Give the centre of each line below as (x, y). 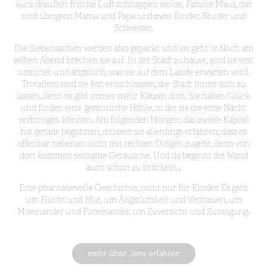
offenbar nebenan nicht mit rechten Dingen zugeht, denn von (133, 144)
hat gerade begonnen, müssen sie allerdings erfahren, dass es (133, 132)
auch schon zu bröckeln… (133, 167)
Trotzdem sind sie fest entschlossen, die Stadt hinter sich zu (133, 84)
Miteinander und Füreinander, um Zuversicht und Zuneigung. (133, 212)
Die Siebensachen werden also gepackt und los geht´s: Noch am (133, 48)
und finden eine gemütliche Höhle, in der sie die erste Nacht (133, 108)
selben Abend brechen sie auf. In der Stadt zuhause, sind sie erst (133, 60)
